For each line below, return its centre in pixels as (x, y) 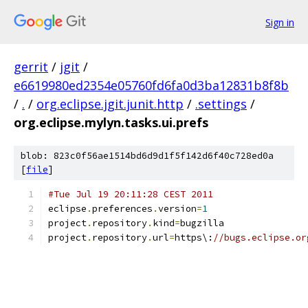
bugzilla (202, 223)
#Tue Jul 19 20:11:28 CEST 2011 (131, 194)
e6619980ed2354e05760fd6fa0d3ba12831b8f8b (151, 85)
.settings (221, 104)
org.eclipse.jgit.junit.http (110, 104)
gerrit (31, 67)
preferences (122, 209)
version (177, 209)
